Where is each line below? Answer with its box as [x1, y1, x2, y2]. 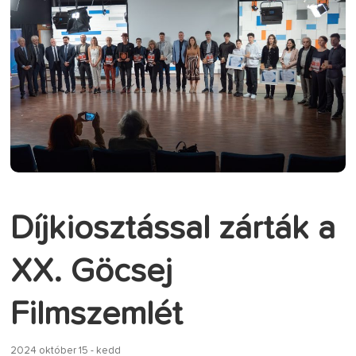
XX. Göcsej [10, 255, 173, 289]
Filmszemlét [10, 298, 184, 332]
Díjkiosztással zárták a [10, 212, 336, 246]
